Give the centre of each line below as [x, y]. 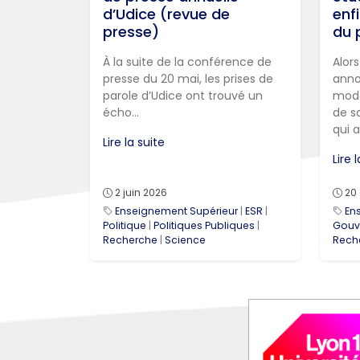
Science [185, 240]
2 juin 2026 [141, 193]
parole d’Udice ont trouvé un [183, 96]
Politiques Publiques [204, 226]
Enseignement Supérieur [176, 211]
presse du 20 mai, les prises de [188, 79]
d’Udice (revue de [166, 14]
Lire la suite [134, 143]
